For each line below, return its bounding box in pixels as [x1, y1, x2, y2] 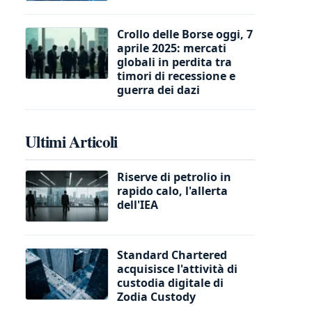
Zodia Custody [117, 288, 196, 304]
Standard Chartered [117, 247, 227, 263]
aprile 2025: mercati [117, 40, 226, 56]
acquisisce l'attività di [117, 260, 237, 276]
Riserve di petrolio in [117, 169, 231, 185]
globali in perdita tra [117, 54, 232, 70]
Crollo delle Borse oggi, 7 [117, 26, 253, 42]
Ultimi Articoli [25, 129, 118, 153]
